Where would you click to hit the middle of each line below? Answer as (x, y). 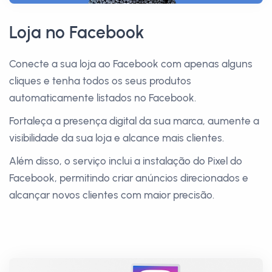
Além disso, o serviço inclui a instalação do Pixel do (126, 161)
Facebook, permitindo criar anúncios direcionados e (129, 178)
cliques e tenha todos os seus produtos (100, 81)
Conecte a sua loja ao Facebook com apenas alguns (131, 64)
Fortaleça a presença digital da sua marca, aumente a (134, 121)
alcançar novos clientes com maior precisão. (112, 195)
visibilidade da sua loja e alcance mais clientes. (117, 138)
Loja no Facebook (77, 32)
